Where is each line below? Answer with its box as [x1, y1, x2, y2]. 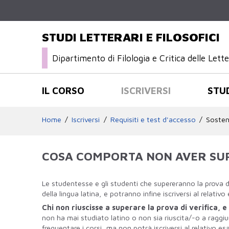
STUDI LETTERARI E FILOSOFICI [42, 30, 220, 44]
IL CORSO [42, 84, 84, 96]
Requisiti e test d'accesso [110, 114, 196, 124]
